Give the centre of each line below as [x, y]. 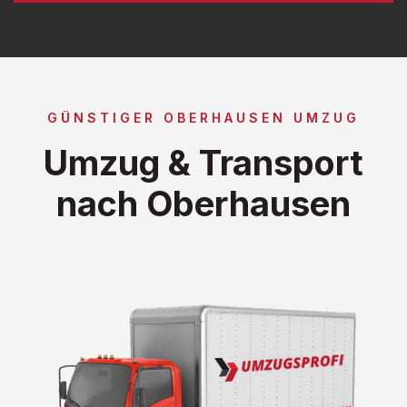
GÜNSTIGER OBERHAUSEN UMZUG [203, 117]
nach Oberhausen [203, 203]
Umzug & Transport [203, 162]
